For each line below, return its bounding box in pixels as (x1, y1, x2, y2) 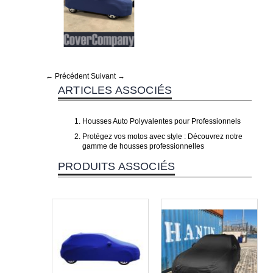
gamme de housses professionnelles (82, 142, 204, 151)
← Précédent (46, 72, 89, 81)
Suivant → (91, 72, 125, 81)
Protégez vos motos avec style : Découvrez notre (82, 132, 243, 141)
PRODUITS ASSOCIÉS (58, 160, 175, 173)
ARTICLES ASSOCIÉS (58, 84, 172, 97)
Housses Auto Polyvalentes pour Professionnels (82, 117, 241, 126)
